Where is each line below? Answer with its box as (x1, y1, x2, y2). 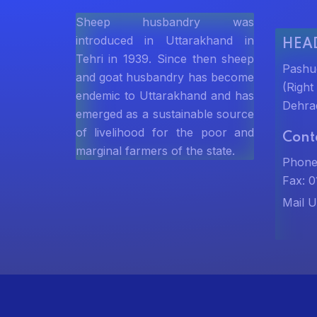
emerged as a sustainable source (75, 107, 255, 122)
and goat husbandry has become (75, 70, 255, 85)
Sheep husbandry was (75, 15, 255, 30)
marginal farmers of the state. (75, 144, 235, 158)
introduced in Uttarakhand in (75, 33, 255, 48)
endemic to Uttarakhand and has (75, 88, 255, 103)
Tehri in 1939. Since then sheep (75, 52, 255, 67)
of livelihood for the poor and (75, 125, 255, 140)
